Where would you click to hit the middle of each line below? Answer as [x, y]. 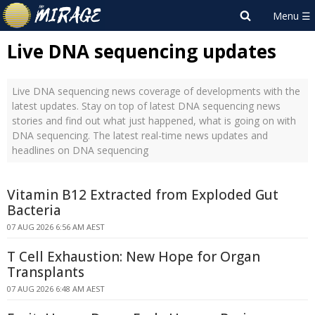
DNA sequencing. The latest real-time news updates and [140, 135]
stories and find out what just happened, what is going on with [154, 121]
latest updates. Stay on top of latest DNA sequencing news [146, 106]
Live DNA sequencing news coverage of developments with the [156, 91]
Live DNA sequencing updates [142, 51]
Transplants [46, 272]
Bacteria [34, 210]
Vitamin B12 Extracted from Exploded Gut [143, 195]
